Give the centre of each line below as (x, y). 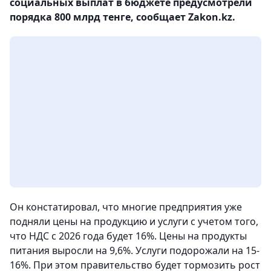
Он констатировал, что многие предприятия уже (126, 207)
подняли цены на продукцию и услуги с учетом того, (134, 221)
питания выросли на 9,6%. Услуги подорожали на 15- (135, 250)
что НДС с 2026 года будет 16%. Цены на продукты (128, 236)
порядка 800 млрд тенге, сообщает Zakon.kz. (122, 17)
